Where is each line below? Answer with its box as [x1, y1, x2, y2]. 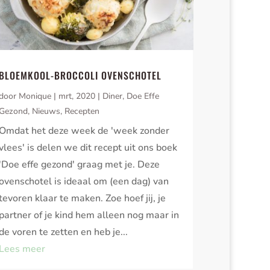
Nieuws [32, 105, 61, 118]
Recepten [64, 105, 100, 118]
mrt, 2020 [58, 90, 96, 102]
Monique [19, 90, 52, 102]
